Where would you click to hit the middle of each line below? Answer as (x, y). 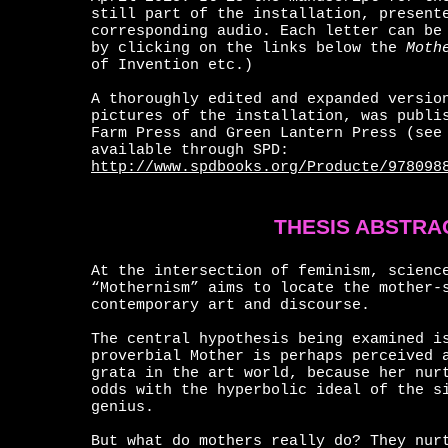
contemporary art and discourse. (230, 305)
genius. (122, 407)
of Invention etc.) (172, 65)
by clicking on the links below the (244, 48)
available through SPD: (190, 150)
